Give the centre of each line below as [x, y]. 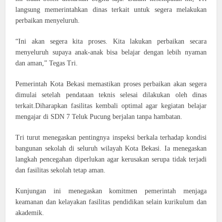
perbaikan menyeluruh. [48, 21]
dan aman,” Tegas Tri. [47, 63]
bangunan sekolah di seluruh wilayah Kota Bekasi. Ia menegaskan [111, 148]
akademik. [30, 213]
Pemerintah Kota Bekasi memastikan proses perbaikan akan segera [111, 84]
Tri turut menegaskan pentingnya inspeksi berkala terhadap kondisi [111, 138]
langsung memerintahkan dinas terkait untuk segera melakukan [111, 10]
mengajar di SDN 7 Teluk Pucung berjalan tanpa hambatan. [99, 117]
